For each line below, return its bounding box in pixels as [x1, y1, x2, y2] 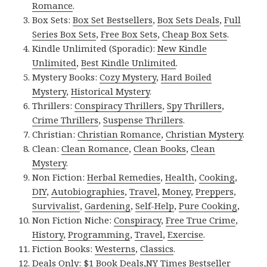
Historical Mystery [71, 85, 150, 98]
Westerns [95, 243, 136, 255]
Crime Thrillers [32, 114, 99, 126]
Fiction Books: [32, 243, 95, 255]
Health [165, 171, 195, 184]
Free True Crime [166, 214, 236, 226]
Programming [68, 228, 131, 241]
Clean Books [133, 142, 187, 155]
